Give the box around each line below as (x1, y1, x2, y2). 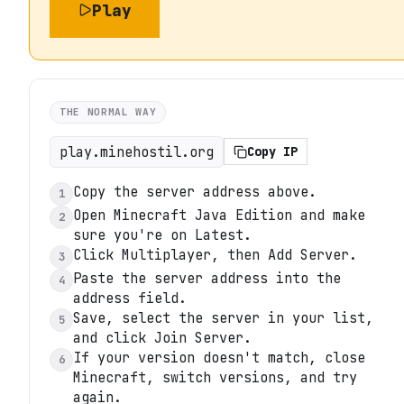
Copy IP (247, 143, 298, 161)
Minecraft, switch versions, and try (73, 367, 357, 387)
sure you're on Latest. (73, 225, 252, 244)
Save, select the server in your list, (73, 308, 373, 327)
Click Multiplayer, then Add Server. (73, 244, 357, 264)
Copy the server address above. (73, 181, 317, 201)
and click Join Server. (73, 327, 252, 347)
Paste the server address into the (73, 268, 341, 288)
